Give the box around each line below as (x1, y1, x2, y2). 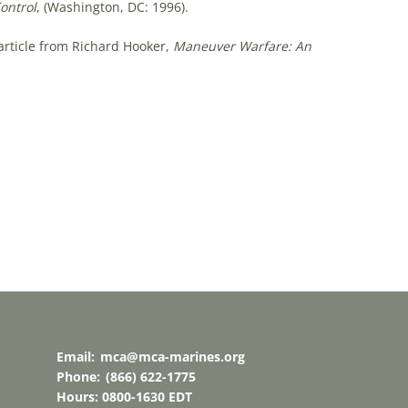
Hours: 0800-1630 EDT (56, 388, 192, 405)
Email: (56, 348, 98, 365)
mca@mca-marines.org (99, 348, 245, 365)
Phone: (56, 368, 104, 385)
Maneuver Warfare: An (172, 37, 311, 55)
